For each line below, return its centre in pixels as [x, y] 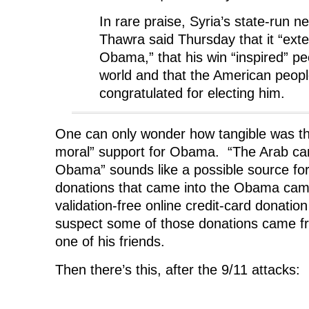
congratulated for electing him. [192, 93]
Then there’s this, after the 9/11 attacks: [178, 269]
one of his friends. [110, 242]
